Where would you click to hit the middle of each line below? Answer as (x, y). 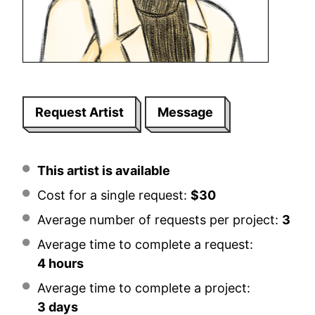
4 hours (60, 263)
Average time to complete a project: (143, 288)
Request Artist (79, 112)
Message (185, 112)
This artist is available (103, 170)
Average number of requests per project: (159, 219)
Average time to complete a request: (145, 244)
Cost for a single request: (114, 195)
